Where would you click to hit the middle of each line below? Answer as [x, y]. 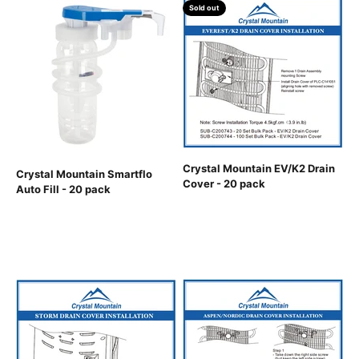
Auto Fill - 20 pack [63, 190]
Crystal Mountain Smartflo [84, 174]
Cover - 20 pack [224, 184]
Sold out [204, 8]
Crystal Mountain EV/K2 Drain [259, 169]
